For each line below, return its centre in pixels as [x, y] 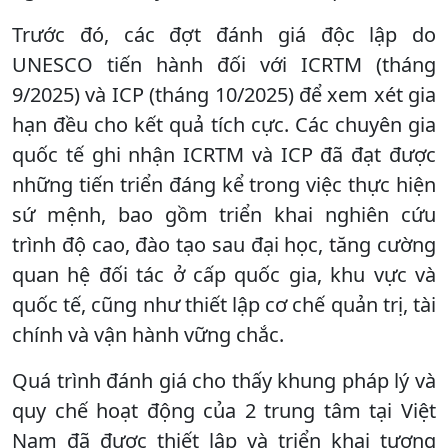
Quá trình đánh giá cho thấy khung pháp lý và [224, 380]
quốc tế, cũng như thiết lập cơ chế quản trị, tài [224, 304]
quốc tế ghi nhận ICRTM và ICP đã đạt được [224, 154]
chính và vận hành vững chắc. [148, 334]
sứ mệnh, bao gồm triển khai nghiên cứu [224, 214]
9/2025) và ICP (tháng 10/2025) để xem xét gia [224, 94]
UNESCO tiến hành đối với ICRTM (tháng [224, 64]
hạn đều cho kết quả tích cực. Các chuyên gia [224, 124]
